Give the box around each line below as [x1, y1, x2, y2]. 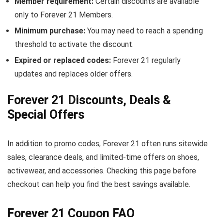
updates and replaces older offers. [15, 69, 133, 78]
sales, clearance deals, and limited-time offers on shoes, [7, 153, 199, 162]
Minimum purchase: [15, 26, 85, 35]
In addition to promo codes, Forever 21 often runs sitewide [7, 139, 208, 148]
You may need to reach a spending [85, 26, 203, 35]
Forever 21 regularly [111, 56, 181, 65]
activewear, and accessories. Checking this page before [7, 166, 196, 175]
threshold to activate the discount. [15, 40, 134, 49]
